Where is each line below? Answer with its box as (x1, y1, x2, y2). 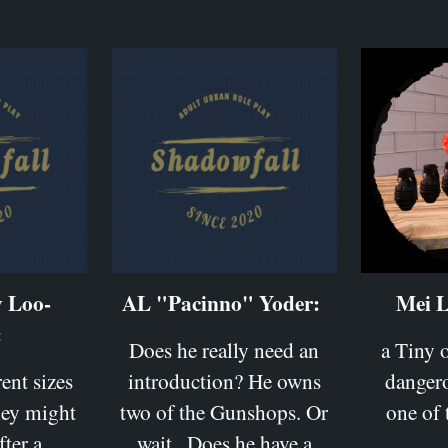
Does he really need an (129, 334, 320, 364)
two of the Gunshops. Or (120, 396, 329, 426)
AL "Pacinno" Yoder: (121, 286, 320, 318)
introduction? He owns (127, 365, 321, 395)
